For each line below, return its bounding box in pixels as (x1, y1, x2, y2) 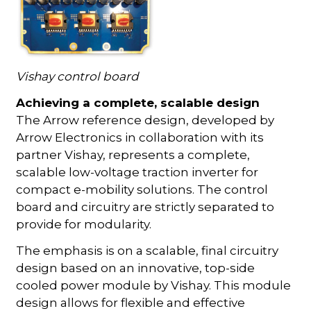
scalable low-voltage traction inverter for (16, 165, 259, 179)
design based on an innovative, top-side (16, 260, 255, 275)
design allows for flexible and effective (16, 295, 246, 310)
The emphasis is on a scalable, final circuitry (16, 243, 279, 258)
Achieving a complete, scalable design (16, 95, 260, 110)
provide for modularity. (16, 217, 152, 231)
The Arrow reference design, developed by (16, 112, 275, 127)
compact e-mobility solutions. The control (16, 182, 269, 196)
